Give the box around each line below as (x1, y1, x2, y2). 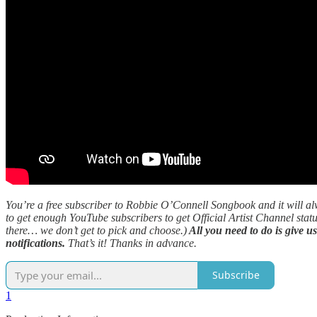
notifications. (6, 236, 68, 249)
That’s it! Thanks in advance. (68, 236, 197, 249)
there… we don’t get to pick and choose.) (6, 224, 187, 236)
